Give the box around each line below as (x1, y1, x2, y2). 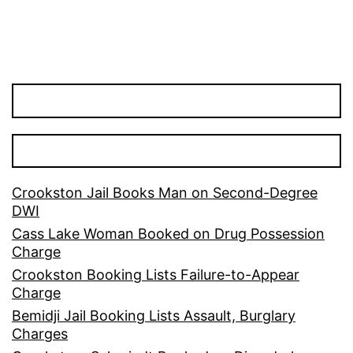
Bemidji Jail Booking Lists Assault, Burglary (12, 307, 295, 324)
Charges (12, 325, 68, 342)
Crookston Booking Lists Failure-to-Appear (12, 266, 299, 283)
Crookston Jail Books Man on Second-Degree (12, 184, 318, 201)
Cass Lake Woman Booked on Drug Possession (12, 225, 325, 242)
